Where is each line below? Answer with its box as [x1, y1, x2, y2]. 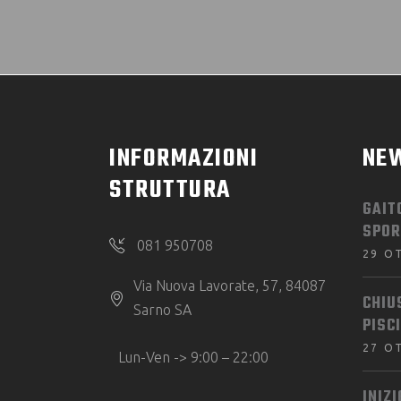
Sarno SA [133, 302, 192, 319]
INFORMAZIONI [109, 140, 258, 178]
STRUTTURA [109, 171, 231, 209]
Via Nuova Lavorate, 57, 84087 [133, 277, 326, 294]
